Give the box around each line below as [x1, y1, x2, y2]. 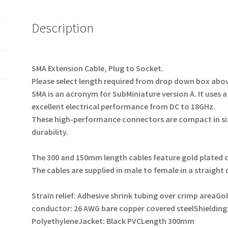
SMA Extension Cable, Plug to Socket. [32, 63, 165, 73]
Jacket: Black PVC [78, 216, 141, 226]
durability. [32, 127, 70, 137]
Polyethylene [32, 216, 79, 226]
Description [32, 20, 94, 37]
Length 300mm [141, 216, 195, 226]
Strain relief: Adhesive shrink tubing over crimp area [32, 190, 216, 201]
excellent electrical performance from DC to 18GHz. [32, 101, 217, 111]
